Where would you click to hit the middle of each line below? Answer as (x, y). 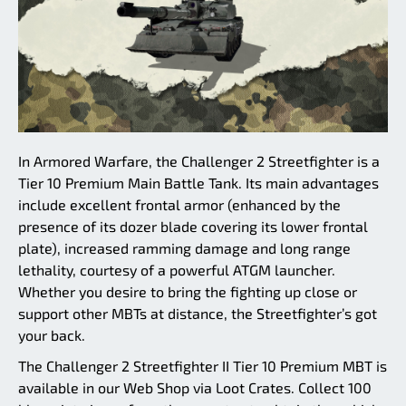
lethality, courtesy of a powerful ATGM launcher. (177, 269)
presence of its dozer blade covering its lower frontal (193, 226)
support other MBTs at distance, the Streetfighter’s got (198, 313)
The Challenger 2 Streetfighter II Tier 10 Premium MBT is (203, 365)
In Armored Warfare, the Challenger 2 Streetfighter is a (199, 160)
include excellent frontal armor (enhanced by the (179, 204)
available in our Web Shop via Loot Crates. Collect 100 (195, 387)
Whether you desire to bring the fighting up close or (188, 291)
